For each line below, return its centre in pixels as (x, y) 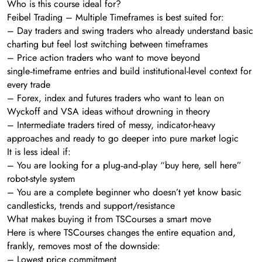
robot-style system (41, 179)
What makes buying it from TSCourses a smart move (109, 219)
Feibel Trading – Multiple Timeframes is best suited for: (116, 18)
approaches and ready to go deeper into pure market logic (123, 139)
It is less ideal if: (39, 152)
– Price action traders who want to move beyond (104, 58)
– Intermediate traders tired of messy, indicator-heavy (111, 125)
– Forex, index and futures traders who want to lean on (116, 98)
